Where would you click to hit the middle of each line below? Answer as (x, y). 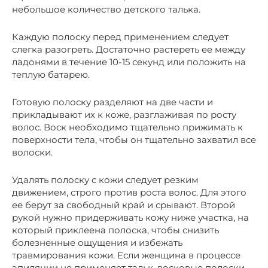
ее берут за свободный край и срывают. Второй (124, 205)
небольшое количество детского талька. (106, 9)
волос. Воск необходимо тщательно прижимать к (127, 127)
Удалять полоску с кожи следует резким (105, 179)
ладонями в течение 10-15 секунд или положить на (129, 62)
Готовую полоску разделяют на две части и (112, 102)
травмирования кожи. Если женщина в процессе (126, 255)
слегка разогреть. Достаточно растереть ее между (129, 49)
